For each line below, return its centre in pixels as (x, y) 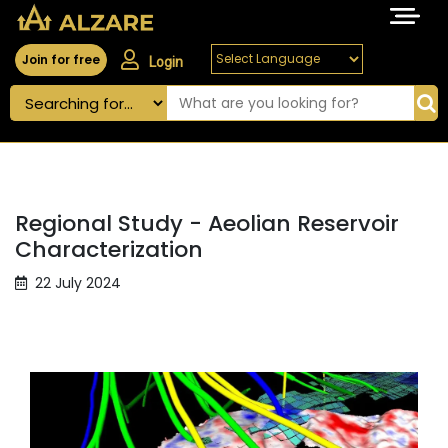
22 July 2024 (78, 283)
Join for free (61, 60)
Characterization (109, 250)
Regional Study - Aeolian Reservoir (207, 224)
